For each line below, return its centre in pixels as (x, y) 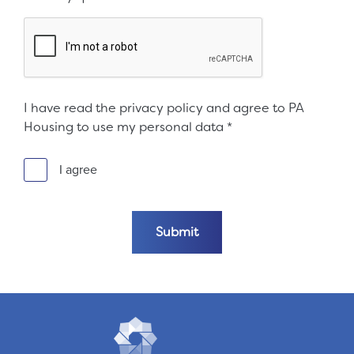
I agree (78, 169)
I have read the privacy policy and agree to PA (164, 107)
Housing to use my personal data (125, 126)
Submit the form (176, 220)
